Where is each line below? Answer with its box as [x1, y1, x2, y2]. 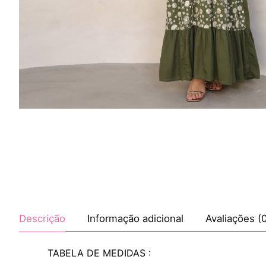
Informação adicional [87, 212, 183, 224]
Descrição [19, 212, 65, 224]
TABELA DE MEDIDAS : [47, 247, 151, 259]
